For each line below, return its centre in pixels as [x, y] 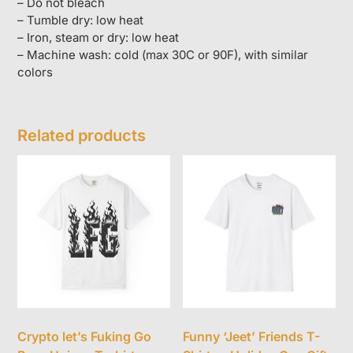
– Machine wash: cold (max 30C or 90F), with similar [163, 54]
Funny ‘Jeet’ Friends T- [252, 336]
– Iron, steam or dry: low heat [98, 37]
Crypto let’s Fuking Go [85, 336]
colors [35, 72]
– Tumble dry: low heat [81, 20]
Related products [82, 136]
